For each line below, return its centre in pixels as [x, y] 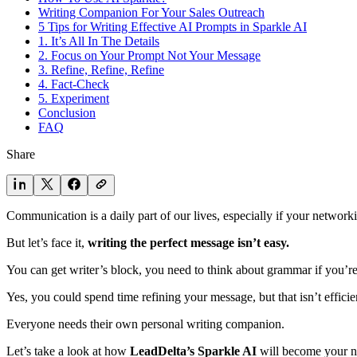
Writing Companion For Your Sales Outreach [151, 12]
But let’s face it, [45, 242]
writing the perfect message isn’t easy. [187, 242]
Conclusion [67, 112]
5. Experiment [74, 98]
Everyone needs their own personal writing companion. [145, 324]
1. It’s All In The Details [99, 41]
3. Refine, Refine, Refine [101, 69]
